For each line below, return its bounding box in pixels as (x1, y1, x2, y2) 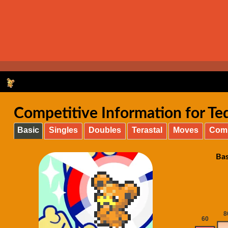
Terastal (131, 126, 162, 134)
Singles (48, 126, 78, 134)
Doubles (88, 126, 121, 134)
